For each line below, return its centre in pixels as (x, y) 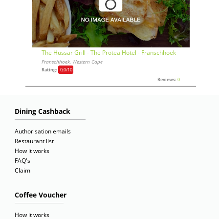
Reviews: (167, 80)
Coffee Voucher (41, 195)
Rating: (50, 70)
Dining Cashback (43, 111)
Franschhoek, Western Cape (72, 62)
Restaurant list (34, 141)
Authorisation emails (43, 131)
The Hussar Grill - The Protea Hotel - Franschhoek (109, 53)
